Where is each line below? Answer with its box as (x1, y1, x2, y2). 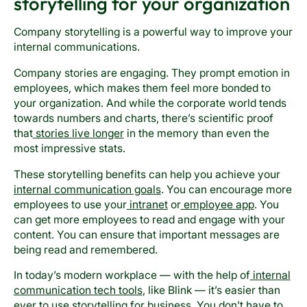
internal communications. (13, 40, 140, 54)
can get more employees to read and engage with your (13, 212, 285, 226)
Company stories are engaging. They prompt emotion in (13, 66, 290, 79)
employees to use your (13, 197, 127, 211)
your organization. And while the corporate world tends (13, 96, 286, 110)
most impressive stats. (13, 141, 125, 155)
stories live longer (32, 126, 124, 140)
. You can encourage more (160, 182, 292, 196)
